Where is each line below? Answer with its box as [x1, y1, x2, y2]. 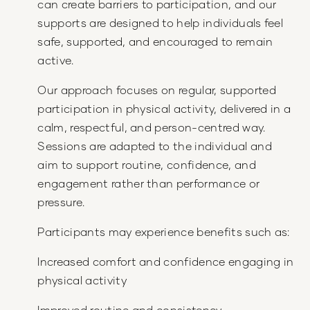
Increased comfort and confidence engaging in [37, 255, 294, 268]
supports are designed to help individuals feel [37, 16, 284, 30]
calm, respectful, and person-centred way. [37, 120, 266, 134]
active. [37, 53, 74, 67]
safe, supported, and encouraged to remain [37, 35, 273, 48]
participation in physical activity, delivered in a [37, 102, 291, 116]
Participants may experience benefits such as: [37, 225, 290, 239]
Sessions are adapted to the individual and [37, 139, 272, 153]
